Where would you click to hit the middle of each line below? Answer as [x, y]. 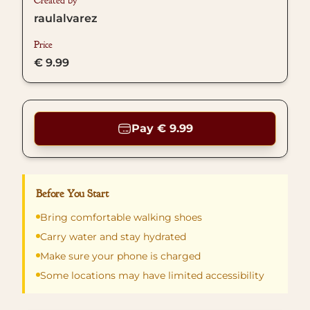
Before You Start [72, 194]
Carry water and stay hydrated [113, 237]
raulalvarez [66, 18]
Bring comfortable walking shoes [121, 217]
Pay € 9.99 [162, 128]
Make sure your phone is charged [120, 256]
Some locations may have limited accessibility [152, 275]
